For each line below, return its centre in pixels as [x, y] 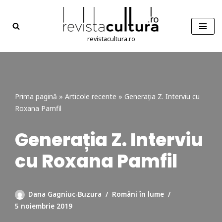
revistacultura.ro [111, 39]
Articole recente [91, 96]
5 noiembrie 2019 [44, 206]
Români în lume [138, 194]
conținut [22, 51]
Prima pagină [36, 96]
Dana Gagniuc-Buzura [65, 194]
